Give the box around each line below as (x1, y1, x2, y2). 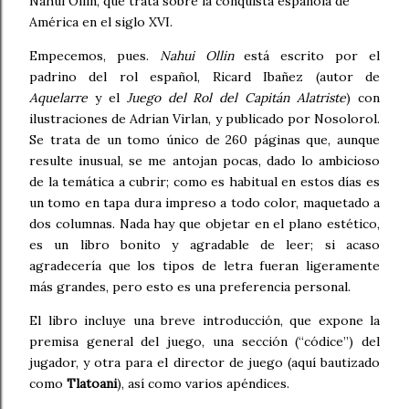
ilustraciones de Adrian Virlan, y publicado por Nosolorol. (29, 110, 380, 127)
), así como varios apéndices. (117, 374, 289, 392)
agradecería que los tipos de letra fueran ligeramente (29, 257, 380, 274)
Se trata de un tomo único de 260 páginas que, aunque (29, 131, 380, 148)
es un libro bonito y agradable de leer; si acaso (29, 236, 380, 253)
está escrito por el (233, 47, 381, 64)
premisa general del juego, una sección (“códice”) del (29, 332, 380, 350)
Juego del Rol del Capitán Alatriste (126, 89, 347, 106)
